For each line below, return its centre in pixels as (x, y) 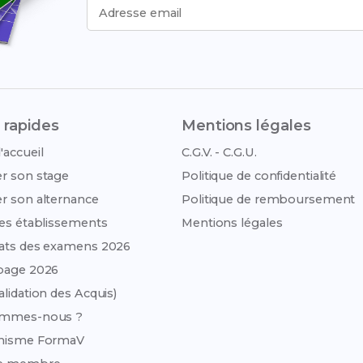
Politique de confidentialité (259, 176)
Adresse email (140, 13)
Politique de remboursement (269, 199)
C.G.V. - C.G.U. (219, 152)
